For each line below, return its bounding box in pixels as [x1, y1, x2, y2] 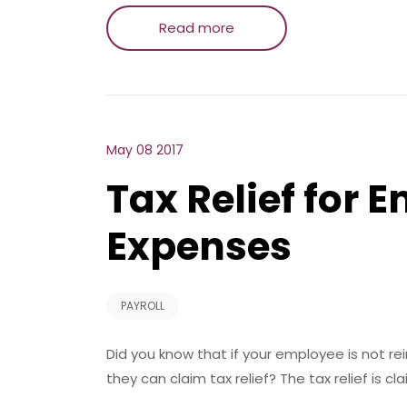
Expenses [106, 220, 292, 273]
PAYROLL [121, 298, 164, 313]
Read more [159, 18, 234, 37]
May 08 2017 [106, 141, 184, 159]
